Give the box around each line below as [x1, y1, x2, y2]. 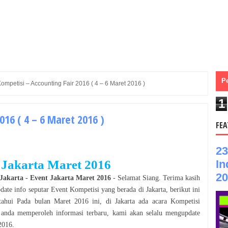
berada [115, 185, 136, 193]
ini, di [89, 197, 116, 205]
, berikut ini [165, 185, 201, 193]
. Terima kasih [159, 174, 200, 182]
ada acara [138, 197, 170, 205]
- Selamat [111, 174, 142, 182]
